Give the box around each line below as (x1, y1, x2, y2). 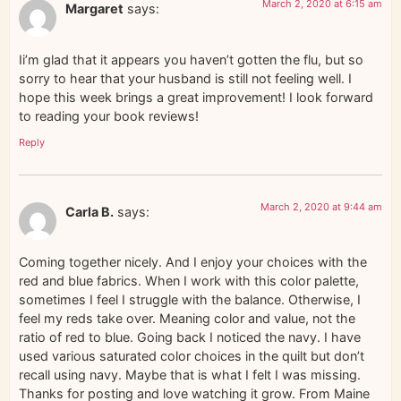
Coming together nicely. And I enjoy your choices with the (19, 254, 367, 270)
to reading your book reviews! (19, 107, 199, 124)
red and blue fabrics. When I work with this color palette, (19, 273, 359, 289)
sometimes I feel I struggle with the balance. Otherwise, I (19, 292, 361, 308)
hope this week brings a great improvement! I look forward (19, 89, 373, 105)
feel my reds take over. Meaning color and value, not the (19, 311, 355, 327)
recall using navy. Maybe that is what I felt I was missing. (19, 367, 361, 383)
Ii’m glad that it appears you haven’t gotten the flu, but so (19, 51, 363, 67)
